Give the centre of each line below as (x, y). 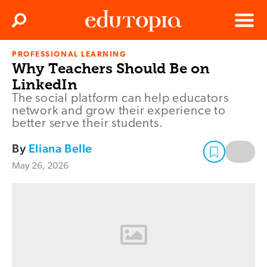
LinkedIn (45, 85)
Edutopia (102, 60)
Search (32, 24)
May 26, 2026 (40, 167)
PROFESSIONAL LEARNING (69, 55)
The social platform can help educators (120, 99)
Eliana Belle (60, 149)
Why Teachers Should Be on (111, 69)
